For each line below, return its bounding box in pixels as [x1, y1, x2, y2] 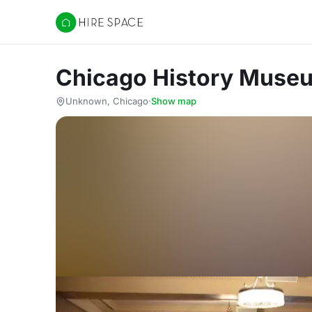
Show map [151, 95, 196, 107]
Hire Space [55, 22, 113, 36]
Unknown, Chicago [65, 95, 148, 107]
